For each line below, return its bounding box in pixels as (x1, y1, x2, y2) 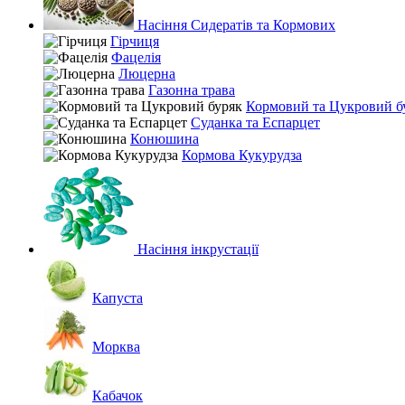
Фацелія (111, 50, 161, 65)
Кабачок (92, 388, 143, 403)
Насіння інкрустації (134, 241, 259, 257)
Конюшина (130, 131, 199, 146)
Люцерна (118, 66, 175, 81)
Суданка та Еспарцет (191, 115, 320, 130)
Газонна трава (148, 82, 235, 98)
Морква (92, 339, 140, 354)
